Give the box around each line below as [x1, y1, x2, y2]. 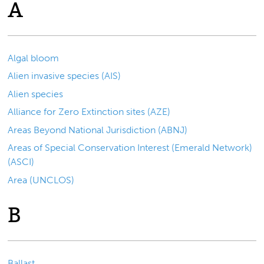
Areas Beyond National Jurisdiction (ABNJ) [8, 124, 188, 136]
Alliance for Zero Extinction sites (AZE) [8, 106, 171, 118]
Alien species [8, 88, 64, 100]
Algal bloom [8, 52, 60, 64]
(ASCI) [8, 156, 35, 168]
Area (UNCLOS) [8, 174, 75, 186]
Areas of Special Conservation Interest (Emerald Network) [8, 142, 253, 154]
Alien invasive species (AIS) [8, 70, 121, 82]
